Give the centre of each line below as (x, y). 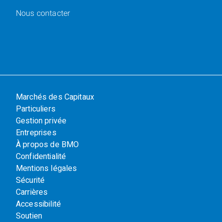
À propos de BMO (48, 144)
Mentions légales (47, 168)
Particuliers (36, 109)
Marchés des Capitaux (55, 97)
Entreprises (36, 133)
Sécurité (30, 180)
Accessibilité (38, 204)
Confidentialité (41, 156)
